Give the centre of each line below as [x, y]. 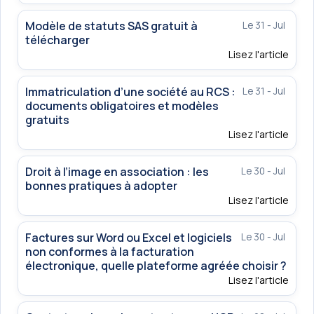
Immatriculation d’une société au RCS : [130, 92]
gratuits [47, 120]
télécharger [57, 40]
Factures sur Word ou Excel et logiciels [129, 238]
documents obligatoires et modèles [122, 106]
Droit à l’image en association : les [117, 172]
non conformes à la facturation [110, 252]
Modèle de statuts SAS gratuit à [111, 26]
